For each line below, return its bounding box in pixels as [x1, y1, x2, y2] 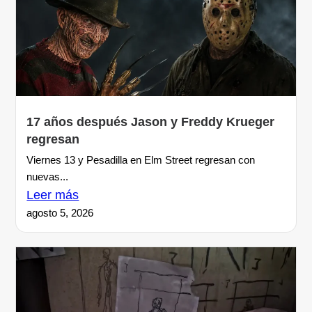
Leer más [26, 187, 79, 202]
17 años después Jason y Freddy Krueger [26, 114, 275, 129]
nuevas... [26, 170, 69, 182]
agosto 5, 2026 [26, 206, 94, 219]
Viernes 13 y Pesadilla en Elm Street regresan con [26, 153, 256, 166]
